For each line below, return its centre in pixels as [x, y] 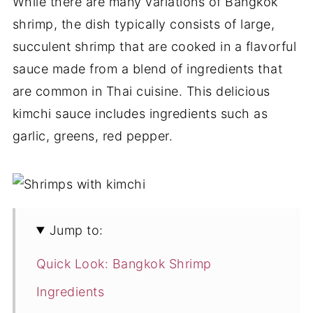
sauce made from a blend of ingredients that [147, 68]
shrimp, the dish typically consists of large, [144, 24]
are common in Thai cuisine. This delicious [141, 91]
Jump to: [76, 230]
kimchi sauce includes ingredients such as [140, 113]
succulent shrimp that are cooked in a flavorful [154, 46]
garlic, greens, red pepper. [94, 136]
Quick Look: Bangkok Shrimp [124, 263]
